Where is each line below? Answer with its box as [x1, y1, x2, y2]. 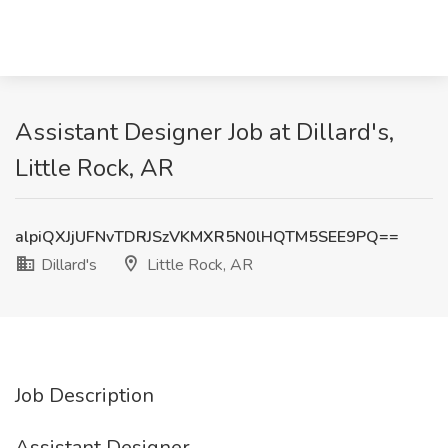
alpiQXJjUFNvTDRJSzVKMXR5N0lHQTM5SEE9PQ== [15, 226, 399, 248]
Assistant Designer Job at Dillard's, [15, 116, 394, 148]
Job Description [15, 382, 154, 409]
